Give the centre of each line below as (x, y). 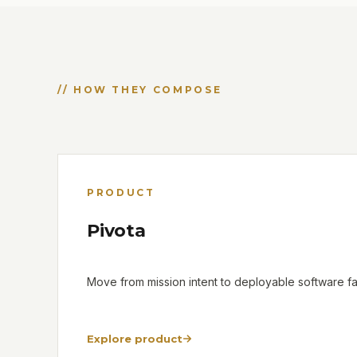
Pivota (116, 231)
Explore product (135, 339)
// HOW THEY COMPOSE (140, 90)
